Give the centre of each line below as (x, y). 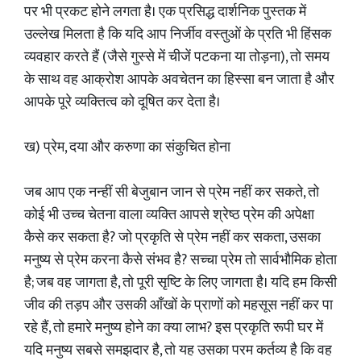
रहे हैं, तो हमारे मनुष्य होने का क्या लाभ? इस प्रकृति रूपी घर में (174, 328)
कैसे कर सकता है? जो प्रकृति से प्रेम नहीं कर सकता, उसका (172, 238)
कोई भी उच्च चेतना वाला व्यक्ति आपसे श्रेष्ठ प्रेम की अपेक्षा (169, 215)
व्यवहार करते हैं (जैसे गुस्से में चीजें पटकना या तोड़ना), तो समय (177, 57)
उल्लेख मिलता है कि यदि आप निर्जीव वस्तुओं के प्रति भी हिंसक (178, 35)
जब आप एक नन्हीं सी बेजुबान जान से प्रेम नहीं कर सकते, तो (172, 193)
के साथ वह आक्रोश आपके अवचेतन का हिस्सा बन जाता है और (179, 80)
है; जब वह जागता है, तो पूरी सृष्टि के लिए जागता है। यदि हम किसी (180, 283)
